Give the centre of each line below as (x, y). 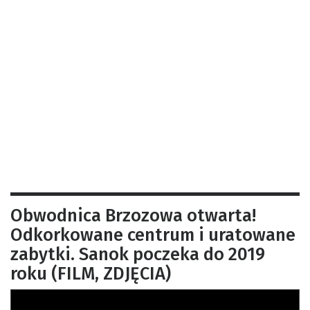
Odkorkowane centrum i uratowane (153, 235)
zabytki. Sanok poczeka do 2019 (138, 254)
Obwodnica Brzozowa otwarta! (133, 215)
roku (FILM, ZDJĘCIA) (91, 273)
